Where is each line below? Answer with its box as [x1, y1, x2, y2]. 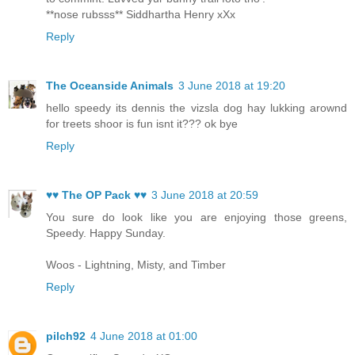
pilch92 [46, 329, 86, 342]
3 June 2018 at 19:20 [178, 78, 285, 92]
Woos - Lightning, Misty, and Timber [46, 258, 226, 271]
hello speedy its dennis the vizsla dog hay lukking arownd [46, 101, 347, 114]
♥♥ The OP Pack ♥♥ [46, 188, 147, 201]
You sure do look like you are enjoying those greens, [46, 210, 347, 223]
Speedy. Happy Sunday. [46, 226, 166, 239]
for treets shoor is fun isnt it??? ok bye [46, 116, 238, 130]
